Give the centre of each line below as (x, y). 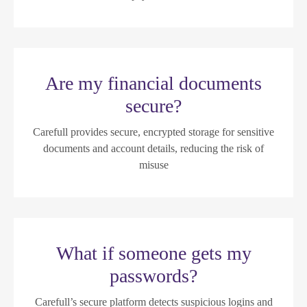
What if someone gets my (153, 253)
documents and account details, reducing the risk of (153, 148)
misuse (153, 164)
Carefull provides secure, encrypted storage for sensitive (153, 132)
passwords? (153, 275)
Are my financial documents (153, 83)
